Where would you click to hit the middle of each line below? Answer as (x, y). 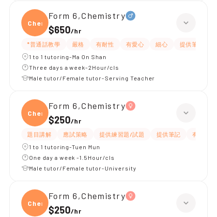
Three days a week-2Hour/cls (74, 67)
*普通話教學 (44, 44)
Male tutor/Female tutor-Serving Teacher (92, 78)
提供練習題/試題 (122, 134)
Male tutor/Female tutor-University (83, 168)
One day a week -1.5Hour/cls (72, 157)
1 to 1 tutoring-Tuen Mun (65, 147)
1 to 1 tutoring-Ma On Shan (68, 57)
